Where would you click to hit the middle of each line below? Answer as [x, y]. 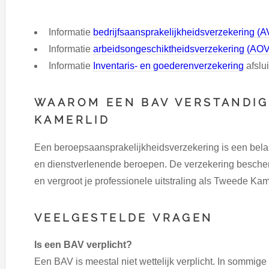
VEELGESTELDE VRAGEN [124, 217]
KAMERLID [72, 120]
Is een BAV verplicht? [83, 245]
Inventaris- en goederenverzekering [168, 66]
